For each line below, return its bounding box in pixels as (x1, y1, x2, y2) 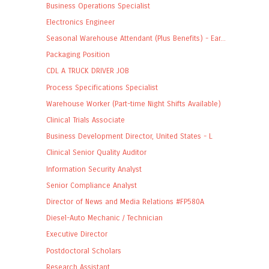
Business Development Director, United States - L (46, 131, 213, 141)
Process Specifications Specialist (46, 82, 158, 92)
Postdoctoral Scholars (46, 246, 121, 255)
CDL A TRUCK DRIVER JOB (46, 66, 129, 76)
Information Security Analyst (46, 164, 142, 174)
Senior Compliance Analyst (46, 180, 137, 190)
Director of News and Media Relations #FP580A (46, 196, 204, 206)
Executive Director (46, 229, 107, 239)
